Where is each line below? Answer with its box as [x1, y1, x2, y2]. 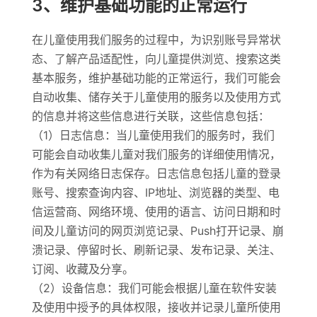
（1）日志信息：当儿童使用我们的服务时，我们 [31, 128, 275, 142]
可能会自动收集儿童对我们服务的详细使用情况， [31, 147, 281, 161]
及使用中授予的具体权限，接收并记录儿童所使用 [31, 300, 281, 314]
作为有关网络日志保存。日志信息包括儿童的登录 [31, 166, 281, 180]
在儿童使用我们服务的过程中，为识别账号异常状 [31, 33, 281, 47]
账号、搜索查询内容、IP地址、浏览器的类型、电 [31, 185, 279, 200]
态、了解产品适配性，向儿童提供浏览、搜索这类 [31, 52, 281, 66]
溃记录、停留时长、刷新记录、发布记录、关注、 [31, 243, 281, 257]
